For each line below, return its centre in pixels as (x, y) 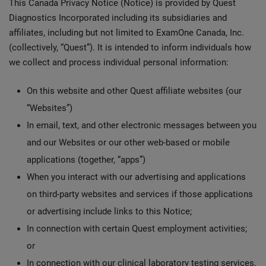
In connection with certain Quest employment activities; (137, 229)
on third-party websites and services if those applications (140, 194)
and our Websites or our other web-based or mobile (128, 142)
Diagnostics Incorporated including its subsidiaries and (118, 18)
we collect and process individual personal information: (119, 62)
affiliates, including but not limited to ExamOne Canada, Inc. (126, 33)
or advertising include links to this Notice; (110, 211)
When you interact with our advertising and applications (136, 177)
